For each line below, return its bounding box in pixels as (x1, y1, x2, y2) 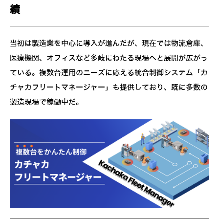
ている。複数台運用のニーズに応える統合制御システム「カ (10, 69, 208, 77)
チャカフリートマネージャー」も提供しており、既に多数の (10, 84, 208, 92)
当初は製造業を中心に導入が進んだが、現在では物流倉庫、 (10, 40, 208, 48)
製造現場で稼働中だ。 (10, 98, 83, 107)
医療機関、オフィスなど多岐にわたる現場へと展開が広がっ (10, 54, 208, 63)
